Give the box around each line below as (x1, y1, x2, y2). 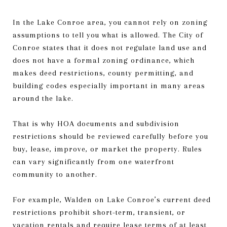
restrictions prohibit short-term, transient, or (13, 207, 185, 217)
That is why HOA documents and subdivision (13, 119, 179, 128)
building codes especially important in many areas (13, 81, 205, 90)
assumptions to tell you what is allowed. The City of (13, 30, 203, 40)
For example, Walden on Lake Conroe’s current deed (13, 195, 211, 204)
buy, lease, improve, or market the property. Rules (13, 144, 202, 154)
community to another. (13, 169, 97, 179)
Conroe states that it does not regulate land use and (13, 43, 207, 52)
